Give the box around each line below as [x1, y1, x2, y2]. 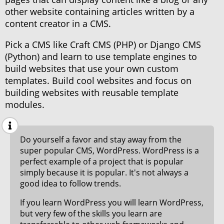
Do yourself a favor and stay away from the [20, 134, 181, 145]
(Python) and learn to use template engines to [5, 50, 197, 63]
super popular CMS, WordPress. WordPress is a [20, 145, 199, 156]
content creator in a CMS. [5, 17, 111, 30]
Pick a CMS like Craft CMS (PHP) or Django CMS [5, 38, 201, 51]
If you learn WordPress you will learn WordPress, [20, 197, 203, 208]
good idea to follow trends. [20, 178, 121, 189]
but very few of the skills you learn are [20, 208, 162, 219]
